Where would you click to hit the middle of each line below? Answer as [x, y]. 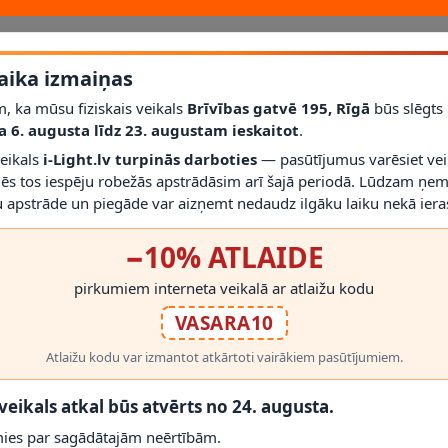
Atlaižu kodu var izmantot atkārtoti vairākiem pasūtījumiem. [224, 356]
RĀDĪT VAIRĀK [205, 179]
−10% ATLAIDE [224, 256]
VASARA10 [224, 322]
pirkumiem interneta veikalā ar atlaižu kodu [224, 287]
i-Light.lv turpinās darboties [150, 158]
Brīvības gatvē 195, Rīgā [278, 107]
